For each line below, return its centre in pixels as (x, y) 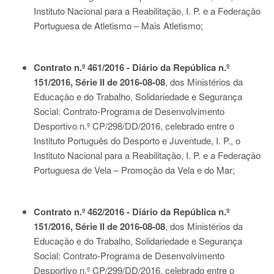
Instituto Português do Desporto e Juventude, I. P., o (137, 140)
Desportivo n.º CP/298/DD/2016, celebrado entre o (134, 126)
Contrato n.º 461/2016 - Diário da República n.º (131, 67)
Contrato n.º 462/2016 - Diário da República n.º (131, 212)
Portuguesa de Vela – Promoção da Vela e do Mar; (134, 170)
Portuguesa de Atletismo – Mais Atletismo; (118, 25)
